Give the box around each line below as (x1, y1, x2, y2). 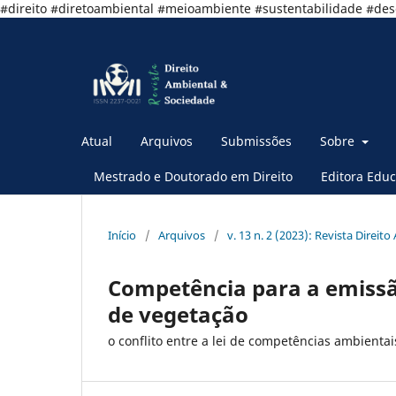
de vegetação (108, 299, 248, 329)
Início (108, 226, 136, 243)
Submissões (221, 132, 292, 149)
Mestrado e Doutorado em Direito (94, 167, 293, 185)
